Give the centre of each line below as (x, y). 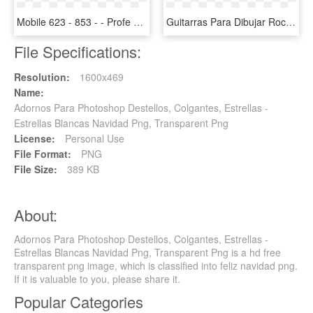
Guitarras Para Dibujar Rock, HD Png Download (291, 22)
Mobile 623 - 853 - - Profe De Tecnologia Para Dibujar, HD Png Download (138, 22)
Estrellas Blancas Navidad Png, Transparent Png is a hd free (147, 253)
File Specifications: (78, 52)
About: (36, 215)
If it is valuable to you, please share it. (97, 279)
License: (35, 139)
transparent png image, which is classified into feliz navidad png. (156, 266)
